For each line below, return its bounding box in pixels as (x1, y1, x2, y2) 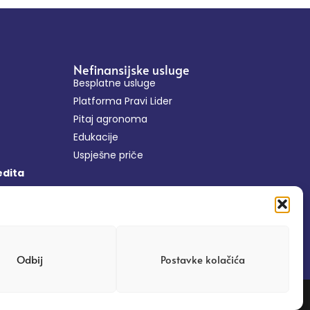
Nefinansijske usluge (73, 61, 190, 79)
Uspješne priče (73, 148, 143, 163)
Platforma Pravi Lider (73, 94, 172, 109)
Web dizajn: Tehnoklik (185, 291, 288, 306)
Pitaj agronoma (73, 112, 147, 127)
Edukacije (73, 130, 118, 145)
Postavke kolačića (161, 251, 245, 266)
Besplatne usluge (73, 76, 156, 91)
